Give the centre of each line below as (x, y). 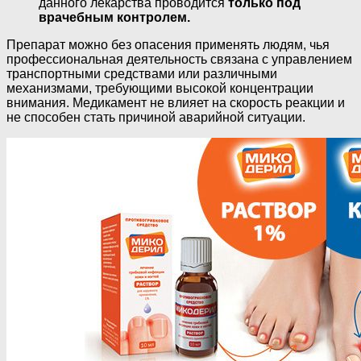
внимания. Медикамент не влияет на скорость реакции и (176, 103)
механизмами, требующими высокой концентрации (160, 89)
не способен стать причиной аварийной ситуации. (156, 118)
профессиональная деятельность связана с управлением (179, 60)
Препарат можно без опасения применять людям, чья (168, 45)
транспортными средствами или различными (142, 74)
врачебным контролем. (114, 18)
